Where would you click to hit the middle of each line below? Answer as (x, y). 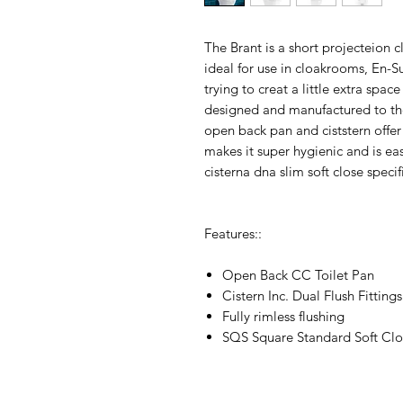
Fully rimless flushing (283, 316)
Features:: (233, 233)
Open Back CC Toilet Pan (298, 274)
